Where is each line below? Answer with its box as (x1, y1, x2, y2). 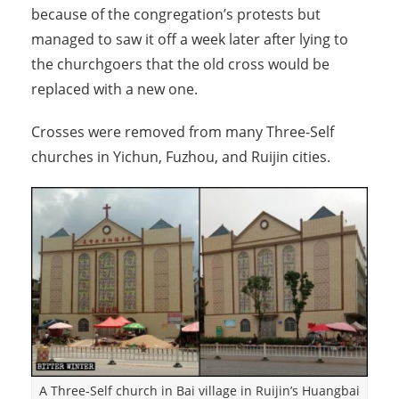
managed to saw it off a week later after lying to (31, 29, 348, 50)
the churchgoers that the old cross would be (31, 54, 330, 75)
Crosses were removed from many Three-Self (31, 122, 334, 142)
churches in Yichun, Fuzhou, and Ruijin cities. (31, 147, 330, 167)
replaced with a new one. (31, 79, 198, 100)
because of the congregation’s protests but (31, 4, 321, 25)
